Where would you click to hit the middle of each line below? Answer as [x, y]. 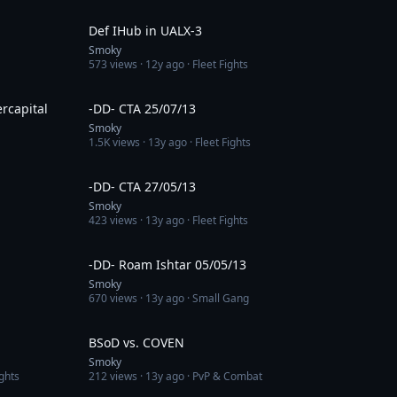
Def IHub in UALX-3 [145, 31]
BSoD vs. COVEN [136, 343]
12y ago [165, 64]
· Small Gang [217, 298]
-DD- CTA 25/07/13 [142, 109]
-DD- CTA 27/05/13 [142, 187]
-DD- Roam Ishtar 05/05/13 [167, 265]
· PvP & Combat [223, 376]
